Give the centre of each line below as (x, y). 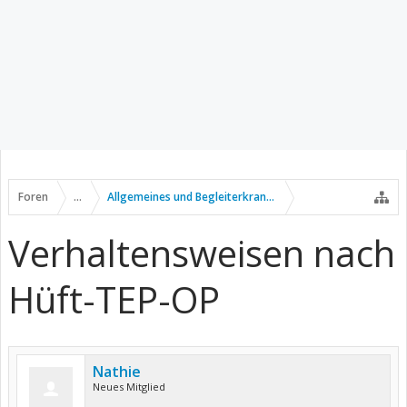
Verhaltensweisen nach (202, 253)
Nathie (117, 372)
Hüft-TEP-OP (114, 299)
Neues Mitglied (129, 387)
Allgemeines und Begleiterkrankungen (206, 197)
